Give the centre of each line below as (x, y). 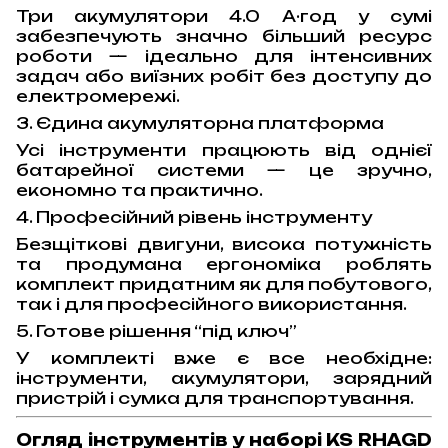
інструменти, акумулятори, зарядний (224, 378)
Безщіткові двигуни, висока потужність (224, 244)
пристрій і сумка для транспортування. (215, 398)
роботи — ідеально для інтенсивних (224, 56)
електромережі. (98, 96)
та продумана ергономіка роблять (224, 264)
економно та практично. (139, 190)
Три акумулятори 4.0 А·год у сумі (224, 16)
